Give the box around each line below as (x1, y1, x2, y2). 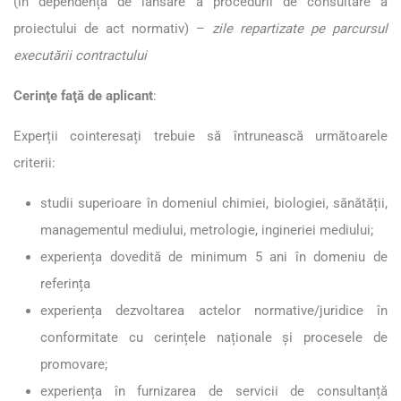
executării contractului (13, 47, 147, 64)
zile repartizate (212, 20, 303, 37)
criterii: (13, 154, 55, 171)
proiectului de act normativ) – (13, 20, 212, 37)
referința (40, 275, 90, 292)
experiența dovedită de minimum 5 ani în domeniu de (40, 248, 388, 265)
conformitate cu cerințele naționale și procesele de (40, 328, 388, 346)
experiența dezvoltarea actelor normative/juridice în (40, 302, 388, 319)
